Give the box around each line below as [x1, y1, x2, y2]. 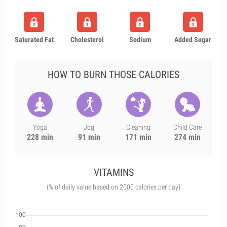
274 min [174, 132, 201, 142]
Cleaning [126, 123, 150, 131]
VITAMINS [93, 166, 134, 178]
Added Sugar [174, 35, 212, 44]
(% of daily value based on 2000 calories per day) [47, 183, 180, 191]
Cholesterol [70, 35, 104, 44]
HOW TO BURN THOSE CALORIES [48, 68, 179, 81]
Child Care [173, 123, 202, 131]
